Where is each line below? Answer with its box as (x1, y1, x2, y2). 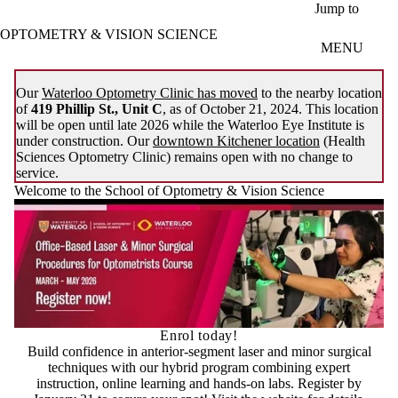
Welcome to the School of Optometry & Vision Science (14, 182, 324, 198)
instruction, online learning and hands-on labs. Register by (36, 376, 362, 392)
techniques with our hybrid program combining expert (48, 360, 350, 376)
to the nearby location (258, 84, 382, 100)
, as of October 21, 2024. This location (163, 100, 378, 116)
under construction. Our (16, 132, 153, 148)
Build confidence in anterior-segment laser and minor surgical (27, 344, 371, 360)
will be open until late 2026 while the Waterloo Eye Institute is (16, 116, 364, 132)
